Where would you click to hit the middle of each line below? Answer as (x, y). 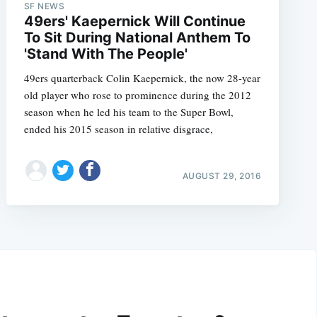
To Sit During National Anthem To (137, 37)
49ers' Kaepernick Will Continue (134, 21)
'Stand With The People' (105, 53)
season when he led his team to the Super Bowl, (128, 111)
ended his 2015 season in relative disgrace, (118, 128)
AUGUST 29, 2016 (222, 175)
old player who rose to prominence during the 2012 (137, 94)
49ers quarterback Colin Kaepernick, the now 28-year (142, 77)
